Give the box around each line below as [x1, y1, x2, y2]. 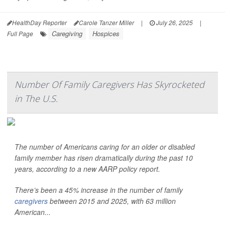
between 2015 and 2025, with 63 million [48, 196, 176, 206]
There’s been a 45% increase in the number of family [15, 185, 183, 195]
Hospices [92, 29, 120, 38]
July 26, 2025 [155, 18, 193, 27]
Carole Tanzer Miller [79, 18, 134, 27]
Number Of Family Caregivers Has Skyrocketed [15, 78, 204, 90]
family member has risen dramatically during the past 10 [15, 153, 193, 163]
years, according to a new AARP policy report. [15, 164, 160, 174]
